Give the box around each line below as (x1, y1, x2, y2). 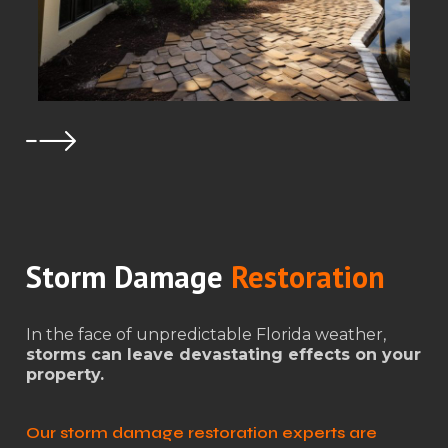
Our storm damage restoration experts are (25, 423, 377, 443)
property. (25, 365, 104, 385)
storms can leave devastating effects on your (25, 345, 421, 365)
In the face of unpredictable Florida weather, (25, 325, 386, 345)
